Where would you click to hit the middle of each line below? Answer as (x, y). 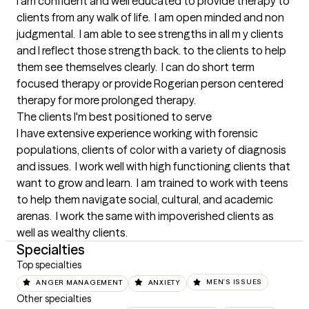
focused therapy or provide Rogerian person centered (150, 84)
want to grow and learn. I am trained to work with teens (152, 183)
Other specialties (54, 298)
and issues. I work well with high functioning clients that (153, 167)
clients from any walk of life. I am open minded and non (150, 18)
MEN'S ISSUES (234, 282)
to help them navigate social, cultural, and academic (145, 200)
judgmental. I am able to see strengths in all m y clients (150, 34)
